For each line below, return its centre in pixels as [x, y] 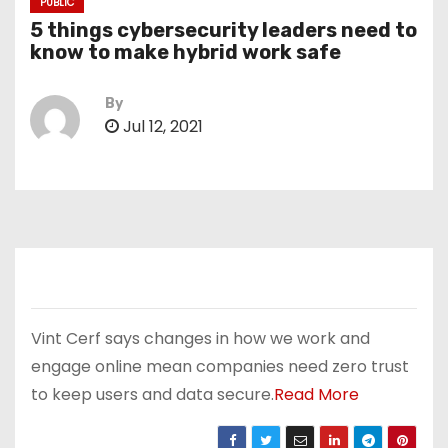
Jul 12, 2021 [161, 126]
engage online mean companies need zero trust [220, 366]
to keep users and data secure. [152, 394]
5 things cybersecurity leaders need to [223, 30]
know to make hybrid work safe [185, 52]
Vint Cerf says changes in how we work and [200, 338]
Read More [316, 394]
